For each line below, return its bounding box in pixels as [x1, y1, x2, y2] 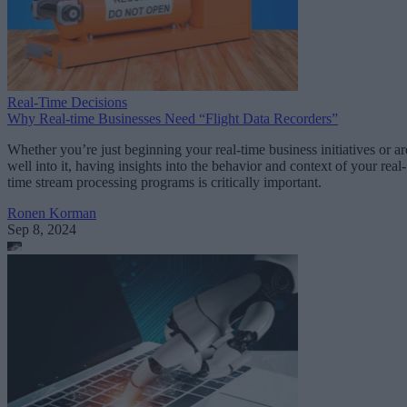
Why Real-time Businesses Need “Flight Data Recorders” [7, 110, 338, 126]
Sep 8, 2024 [7, 221, 76, 237]
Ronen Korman [7, 204, 96, 221]
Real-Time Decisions [7, 94, 127, 110]
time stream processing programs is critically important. [7, 174, 322, 190]
